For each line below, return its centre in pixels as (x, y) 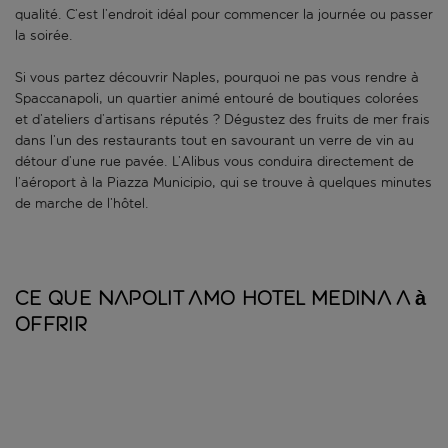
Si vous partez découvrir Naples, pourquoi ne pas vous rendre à (217, 78)
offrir (51, 324)
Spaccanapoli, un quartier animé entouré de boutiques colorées (217, 99)
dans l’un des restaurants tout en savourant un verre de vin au (214, 141)
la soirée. (44, 36)
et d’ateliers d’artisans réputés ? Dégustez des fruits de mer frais (222, 120)
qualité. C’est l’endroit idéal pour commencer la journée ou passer (224, 15)
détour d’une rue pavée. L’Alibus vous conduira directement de (214, 162)
